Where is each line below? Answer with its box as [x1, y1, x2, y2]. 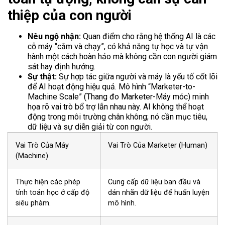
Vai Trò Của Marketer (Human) [108, 141, 207, 150]
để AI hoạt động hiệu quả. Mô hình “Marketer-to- [28, 82, 195, 92]
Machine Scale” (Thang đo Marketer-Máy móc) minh [28, 92, 209, 102]
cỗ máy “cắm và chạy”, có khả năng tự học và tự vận [28, 42, 208, 52]
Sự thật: [28, 72, 57, 82]
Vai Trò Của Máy [16, 141, 69, 150]
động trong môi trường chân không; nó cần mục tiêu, [28, 112, 207, 122]
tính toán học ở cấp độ [16, 188, 89, 197]
